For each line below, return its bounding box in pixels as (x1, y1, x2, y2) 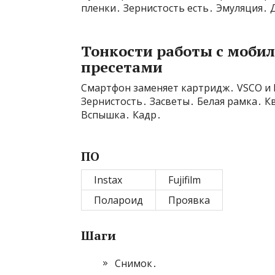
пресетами (81, 57, 163, 77)
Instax (94, 173, 122, 187)
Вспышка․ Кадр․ (81, 108, 161, 122)
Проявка (168, 193, 210, 207)
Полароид (94, 193, 143, 207)
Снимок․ (115, 257, 157, 270)
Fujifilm (168, 173, 201, 187)
